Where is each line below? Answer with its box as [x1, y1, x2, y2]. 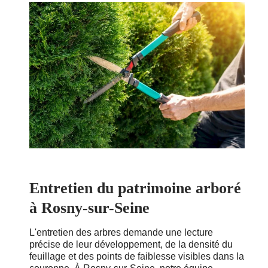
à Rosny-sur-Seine [29, 199, 150, 217]
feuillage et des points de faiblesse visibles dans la [29, 251, 244, 261]
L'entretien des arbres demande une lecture [29, 227, 213, 237]
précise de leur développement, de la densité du [29, 239, 233, 249]
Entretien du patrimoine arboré [29, 179, 241, 197]
